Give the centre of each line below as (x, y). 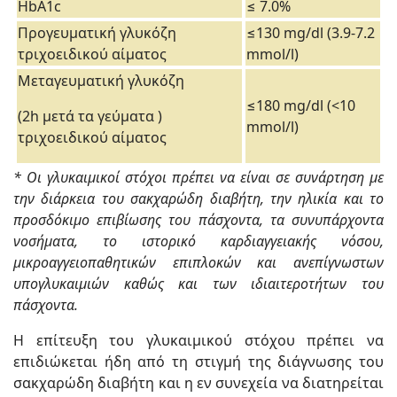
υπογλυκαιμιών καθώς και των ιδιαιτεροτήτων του (198, 284)
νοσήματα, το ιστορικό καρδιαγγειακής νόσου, (198, 241)
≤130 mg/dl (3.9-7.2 (311, 33)
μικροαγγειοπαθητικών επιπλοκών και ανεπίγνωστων (198, 262)
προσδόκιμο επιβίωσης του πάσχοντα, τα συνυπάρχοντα (198, 220)
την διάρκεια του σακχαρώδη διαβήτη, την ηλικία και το (198, 198)
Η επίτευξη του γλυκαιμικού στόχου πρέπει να (198, 340)
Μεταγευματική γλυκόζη (101, 81)
